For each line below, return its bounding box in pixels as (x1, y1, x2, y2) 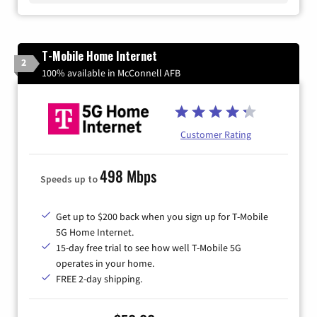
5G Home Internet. (56, 226, 134, 239)
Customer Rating (180, 127, 251, 141)
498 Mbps (100, 165, 156, 188)
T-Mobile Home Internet (42, 47, 157, 65)
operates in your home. (56, 257, 154, 270)
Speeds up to (40, 173, 100, 186)
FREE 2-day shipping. (56, 272, 142, 286)
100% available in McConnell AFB (42, 67, 180, 80)
